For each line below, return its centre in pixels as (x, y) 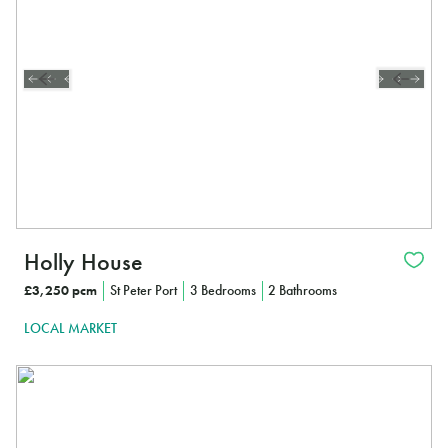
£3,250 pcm (60, 290)
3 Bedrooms (222, 290)
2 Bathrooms (303, 290)
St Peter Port (143, 290)
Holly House (83, 262)
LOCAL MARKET (70, 327)
